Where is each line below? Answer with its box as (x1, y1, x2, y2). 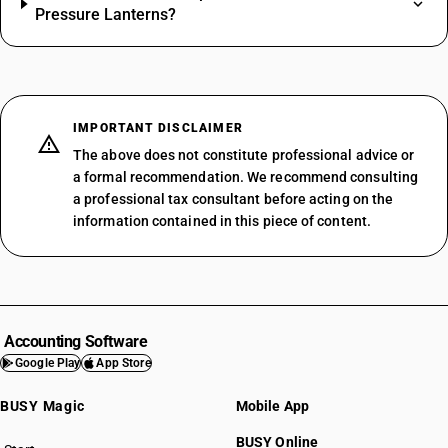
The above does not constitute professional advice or (73, 147, 415, 163)
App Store (96, 356, 151, 370)
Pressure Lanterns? (35, 5, 177, 24)
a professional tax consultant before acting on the (73, 191, 394, 207)
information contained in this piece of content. (73, 213, 371, 229)
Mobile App (236, 398, 309, 414)
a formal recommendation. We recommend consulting (73, 169, 419, 185)
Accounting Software (4, 332, 148, 351)
